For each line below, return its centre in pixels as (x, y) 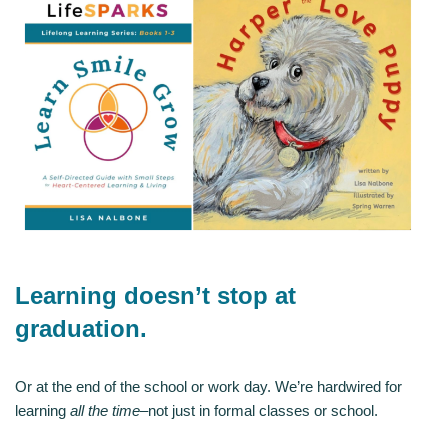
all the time (105, 410)
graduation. (81, 328)
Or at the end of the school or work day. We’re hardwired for (208, 386)
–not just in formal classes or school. (259, 410)
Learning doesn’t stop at (155, 295)
